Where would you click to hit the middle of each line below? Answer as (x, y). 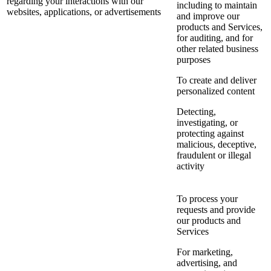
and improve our (208, 16)
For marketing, (205, 252)
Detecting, (196, 112)
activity (191, 166)
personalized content (216, 91)
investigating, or (207, 123)
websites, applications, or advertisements (84, 12)
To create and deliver (217, 80)
